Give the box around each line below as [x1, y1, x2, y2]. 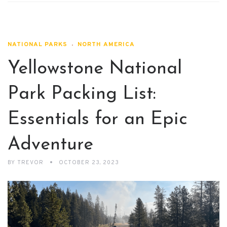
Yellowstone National [8, 59, 182, 78]
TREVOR [15, 159, 46, 166]
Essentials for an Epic [8, 110, 187, 129]
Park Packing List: [8, 85, 156, 103]
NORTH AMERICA [78, 40, 135, 49]
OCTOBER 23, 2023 [59, 159, 119, 166]
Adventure [8, 135, 93, 154]
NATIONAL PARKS [8, 40, 67, 49]
